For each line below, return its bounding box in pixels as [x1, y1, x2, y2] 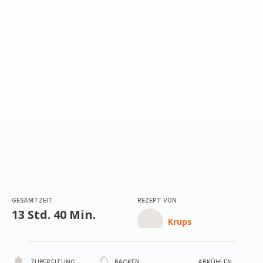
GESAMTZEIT [12, 197, 53, 204]
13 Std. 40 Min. [12, 207, 96, 222]
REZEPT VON [137, 197, 177, 204]
